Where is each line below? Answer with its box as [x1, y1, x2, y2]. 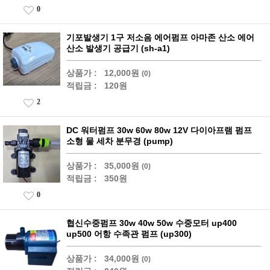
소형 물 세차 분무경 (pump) [66, 136, 173, 146]
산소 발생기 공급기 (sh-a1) [66, 43, 170, 53]
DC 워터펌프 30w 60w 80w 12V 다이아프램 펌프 [66, 125, 252, 135]
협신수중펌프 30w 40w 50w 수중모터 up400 [66, 218, 237, 228]
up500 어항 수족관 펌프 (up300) [66, 229, 192, 239]
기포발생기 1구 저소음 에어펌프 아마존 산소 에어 [66, 33, 254, 42]
